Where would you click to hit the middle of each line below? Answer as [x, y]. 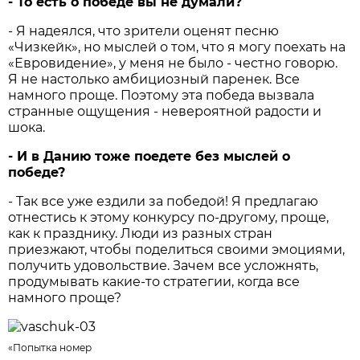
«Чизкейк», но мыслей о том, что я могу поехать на [177, 47]
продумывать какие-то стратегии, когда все [154, 282]
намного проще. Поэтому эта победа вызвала [162, 96]
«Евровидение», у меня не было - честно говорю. [173, 63]
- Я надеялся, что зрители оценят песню [144, 31]
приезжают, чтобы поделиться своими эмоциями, [177, 250]
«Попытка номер [50, 348]
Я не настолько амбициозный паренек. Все [154, 80]
